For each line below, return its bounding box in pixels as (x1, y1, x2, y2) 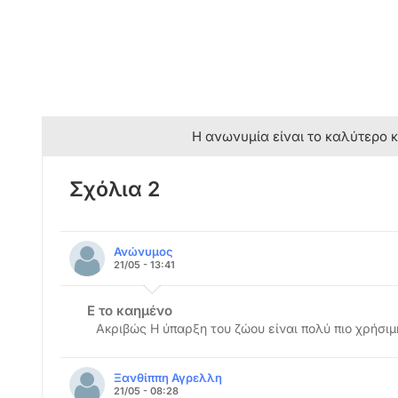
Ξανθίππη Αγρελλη (114, 370, 222, 385)
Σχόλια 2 (69, 176, 160, 202)
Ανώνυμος (114, 243, 173, 259)
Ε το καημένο (87, 301, 172, 319)
